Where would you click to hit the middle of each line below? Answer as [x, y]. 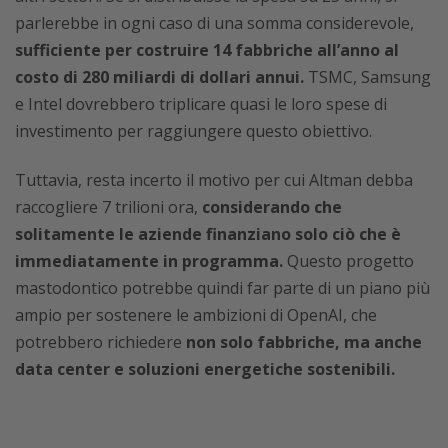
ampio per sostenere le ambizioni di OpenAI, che [196, 315]
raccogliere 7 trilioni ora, [108, 207]
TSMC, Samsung [367, 77]
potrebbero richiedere [100, 342]
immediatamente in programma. [149, 261]
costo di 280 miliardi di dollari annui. [159, 77]
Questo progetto [348, 261]
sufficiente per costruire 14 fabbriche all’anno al [207, 50]
